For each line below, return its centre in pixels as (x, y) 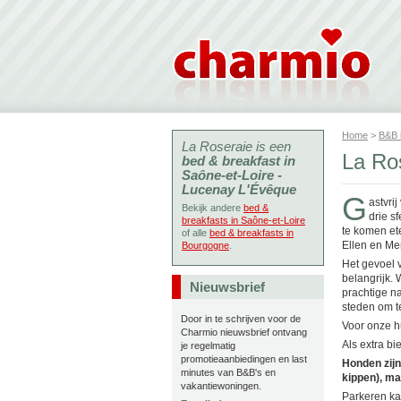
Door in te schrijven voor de (241, 319)
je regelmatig (208, 346)
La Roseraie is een (236, 146)
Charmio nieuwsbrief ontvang (244, 332)
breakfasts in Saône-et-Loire (243, 220)
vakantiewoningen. (221, 386)
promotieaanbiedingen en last (244, 359)
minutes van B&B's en (228, 372)
